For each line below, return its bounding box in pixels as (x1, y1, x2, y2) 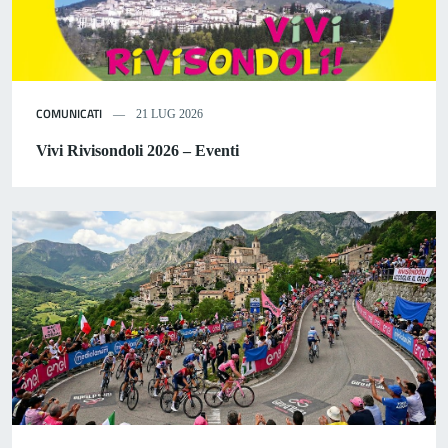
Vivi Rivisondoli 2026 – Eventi (36, 141, 239, 159)
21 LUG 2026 (133, 106, 203, 121)
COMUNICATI (36, 103, 102, 123)
